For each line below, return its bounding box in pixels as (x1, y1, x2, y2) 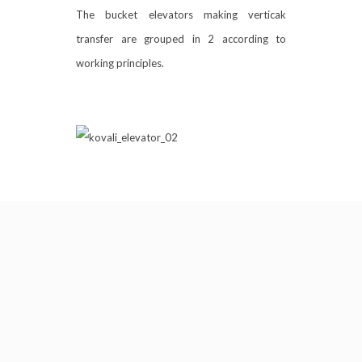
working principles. (76, 57, 164, 69)
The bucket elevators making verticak (76, 8, 286, 21)
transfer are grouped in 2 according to (76, 32, 286, 45)
